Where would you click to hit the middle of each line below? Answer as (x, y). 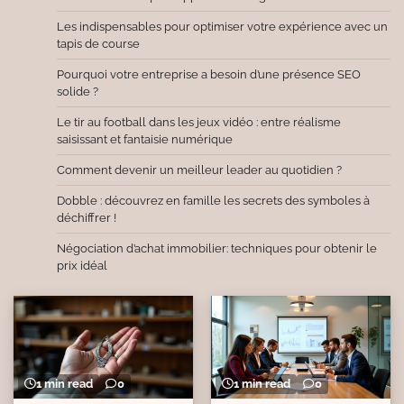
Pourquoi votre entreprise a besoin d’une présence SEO (209, 75)
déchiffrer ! (87, 218)
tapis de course (98, 44)
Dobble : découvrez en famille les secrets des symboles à (213, 201)
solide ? (78, 92)
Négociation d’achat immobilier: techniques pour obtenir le (217, 249)
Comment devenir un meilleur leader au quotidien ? (199, 170)
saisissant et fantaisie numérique (145, 140)
